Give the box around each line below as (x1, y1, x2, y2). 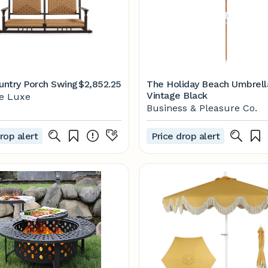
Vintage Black (147, 90, 208, 101)
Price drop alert (151, 130, 220, 142)
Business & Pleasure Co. (147, 102, 257, 114)
